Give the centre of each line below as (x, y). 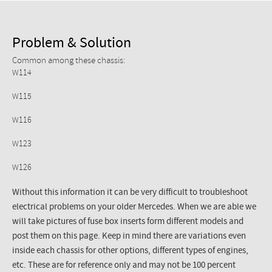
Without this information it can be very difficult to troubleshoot (130, 193)
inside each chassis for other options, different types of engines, (130, 251)
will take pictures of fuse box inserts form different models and (128, 222)
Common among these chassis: (69, 61)
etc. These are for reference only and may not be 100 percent (124, 266)
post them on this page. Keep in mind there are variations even (129, 236)
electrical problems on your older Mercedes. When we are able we (134, 207)
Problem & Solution (72, 44)
